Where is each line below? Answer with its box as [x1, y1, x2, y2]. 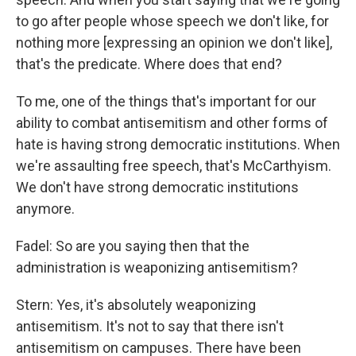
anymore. [16, 200, 75, 217]
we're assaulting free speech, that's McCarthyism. [16, 157, 331, 174]
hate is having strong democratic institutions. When [16, 136, 340, 153]
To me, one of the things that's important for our [16, 93, 316, 110]
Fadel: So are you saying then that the [16, 238, 250, 254]
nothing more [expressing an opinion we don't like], [16, 34, 332, 51]
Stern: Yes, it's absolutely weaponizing [16, 296, 256, 313]
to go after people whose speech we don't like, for [16, 13, 329, 29]
